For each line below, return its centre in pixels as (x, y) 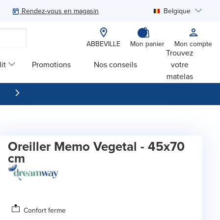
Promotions (51, 64)
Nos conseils (116, 64)
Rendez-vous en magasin (60, 11)
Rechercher (42, 43)
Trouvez (180, 52)
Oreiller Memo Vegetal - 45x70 (96, 146)
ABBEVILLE (103, 44)
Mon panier (147, 44)
